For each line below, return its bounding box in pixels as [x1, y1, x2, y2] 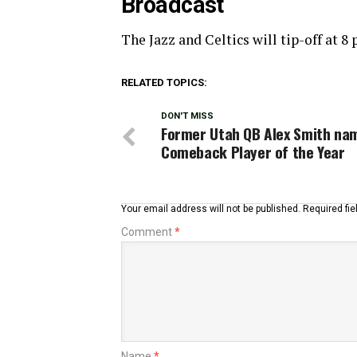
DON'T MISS [161, 111, 214, 121]
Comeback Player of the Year [161, 140, 345, 163]
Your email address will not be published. [121, 203, 300, 214]
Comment [121, 226, 175, 238]
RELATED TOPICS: [121, 76, 207, 88]
